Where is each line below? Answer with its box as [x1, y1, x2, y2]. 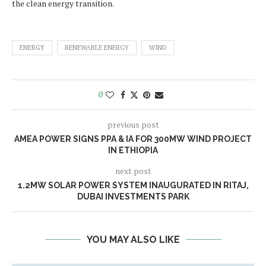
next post [115, 165, 151, 177]
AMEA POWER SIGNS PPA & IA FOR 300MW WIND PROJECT [14, 134, 252, 144]
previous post [107, 119, 159, 131]
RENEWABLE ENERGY [65, 43, 129, 52]
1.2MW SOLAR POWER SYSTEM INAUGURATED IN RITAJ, [17, 180, 249, 191]
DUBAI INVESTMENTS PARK [77, 192, 189, 202]
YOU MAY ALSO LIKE [86, 234, 180, 246]
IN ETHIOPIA [108, 145, 158, 156]
